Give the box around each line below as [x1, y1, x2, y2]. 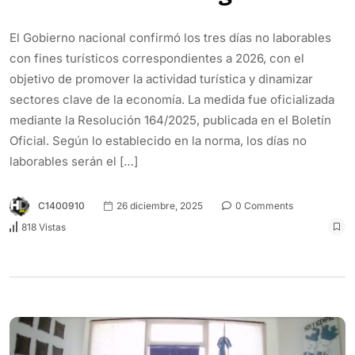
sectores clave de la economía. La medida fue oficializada [10, 91, 334, 107]
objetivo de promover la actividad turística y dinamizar [10, 71, 313, 86]
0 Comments [233, 200, 293, 212]
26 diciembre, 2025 [114, 200, 203, 212]
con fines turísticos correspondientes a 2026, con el [10, 50, 304, 66]
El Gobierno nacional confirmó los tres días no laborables [10, 29, 331, 45]
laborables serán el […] [10, 153, 138, 169]
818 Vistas [21, 220, 66, 233]
